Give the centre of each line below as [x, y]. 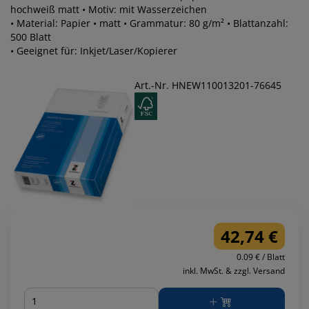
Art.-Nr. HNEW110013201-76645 [208, 85]
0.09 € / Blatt [261, 257]
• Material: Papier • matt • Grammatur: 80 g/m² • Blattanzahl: [149, 23]
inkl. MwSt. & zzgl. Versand [234, 271]
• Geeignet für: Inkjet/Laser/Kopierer [94, 51]
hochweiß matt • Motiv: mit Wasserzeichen [144, 9]
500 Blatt [31, 37]
